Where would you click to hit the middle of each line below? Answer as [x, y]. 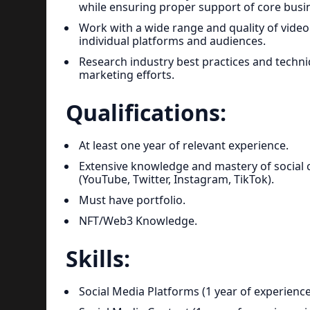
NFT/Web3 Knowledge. [138, 220]
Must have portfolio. [132, 200]
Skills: [98, 258]
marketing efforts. [126, 74]
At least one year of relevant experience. [183, 145]
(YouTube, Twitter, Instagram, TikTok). [176, 179]
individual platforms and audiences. [172, 40]
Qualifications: [146, 112]
